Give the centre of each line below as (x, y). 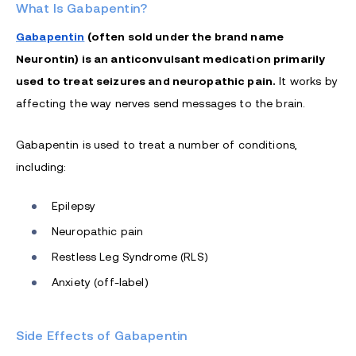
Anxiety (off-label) (100, 282)
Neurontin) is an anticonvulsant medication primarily (171, 59)
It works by (307, 81)
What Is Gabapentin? (82, 9)
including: (41, 167)
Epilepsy (74, 206)
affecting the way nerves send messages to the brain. (161, 104)
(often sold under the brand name (186, 37)
